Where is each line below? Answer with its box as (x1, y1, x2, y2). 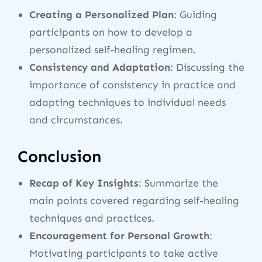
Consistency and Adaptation (29, 61, 170, 74)
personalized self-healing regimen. (29, 43, 196, 57)
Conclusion (18, 146, 101, 166)
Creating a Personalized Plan (29, 8, 174, 22)
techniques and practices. (29, 211, 154, 225)
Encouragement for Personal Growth (29, 229, 209, 242)
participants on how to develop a (29, 26, 192, 39)
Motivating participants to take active (29, 246, 218, 260)
